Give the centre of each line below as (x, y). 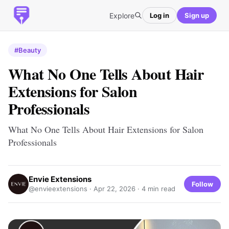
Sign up (197, 15)
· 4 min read (155, 189)
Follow (202, 184)
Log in (159, 15)
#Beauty (28, 50)
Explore (122, 15)
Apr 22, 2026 (114, 189)
